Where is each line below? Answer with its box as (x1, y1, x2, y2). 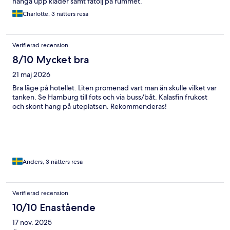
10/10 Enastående (12, 201, 95, 214)
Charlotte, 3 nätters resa (23, 10, 88, 18)
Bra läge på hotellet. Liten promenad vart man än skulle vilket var (12, 83, 217, 93)
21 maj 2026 (12, 70, 50, 80)
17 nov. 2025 (12, 218, 52, 227)
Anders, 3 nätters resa (23, 158, 83, 166)
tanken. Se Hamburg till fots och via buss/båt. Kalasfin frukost (12, 92, 207, 102)
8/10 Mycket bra (12, 53, 89, 66)
